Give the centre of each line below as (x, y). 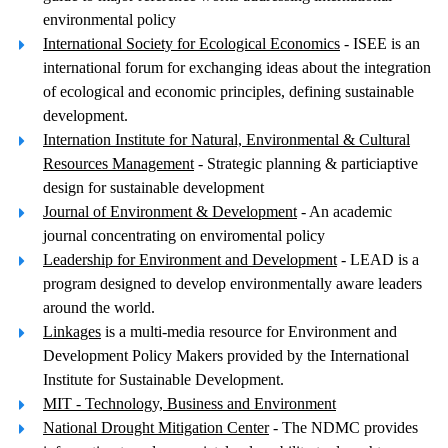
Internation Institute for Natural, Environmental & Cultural (226, 139)
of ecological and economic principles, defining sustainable (228, 91)
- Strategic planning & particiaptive (306, 163)
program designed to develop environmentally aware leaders (232, 283)
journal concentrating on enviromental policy (184, 235)
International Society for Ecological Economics (191, 43)
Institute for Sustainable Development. (163, 379)
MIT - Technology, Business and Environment (189, 403)
